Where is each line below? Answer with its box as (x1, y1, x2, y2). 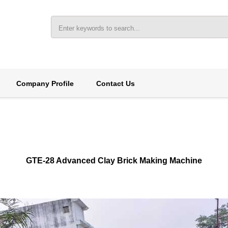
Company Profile (16, 79, 74, 88)
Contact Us (96, 79, 135, 88)
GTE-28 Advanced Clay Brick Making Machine (26, 156, 202, 165)
